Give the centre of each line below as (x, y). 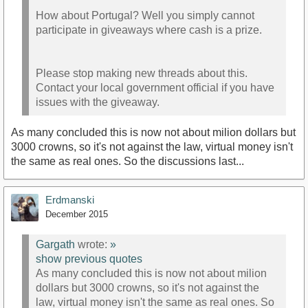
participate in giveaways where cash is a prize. (149, 30)
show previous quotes (89, 259)
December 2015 (77, 214)
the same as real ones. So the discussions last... (128, 161)
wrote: (92, 245)
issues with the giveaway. (98, 102)
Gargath (55, 245)
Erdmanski (70, 199)
